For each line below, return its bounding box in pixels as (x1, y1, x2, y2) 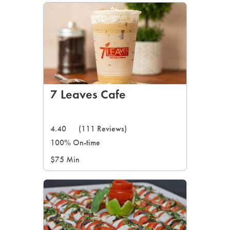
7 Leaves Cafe (50, 87, 126, 102)
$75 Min (50, 155, 80, 164)
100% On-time (50, 138, 100, 147)
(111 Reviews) (79, 124, 127, 133)
